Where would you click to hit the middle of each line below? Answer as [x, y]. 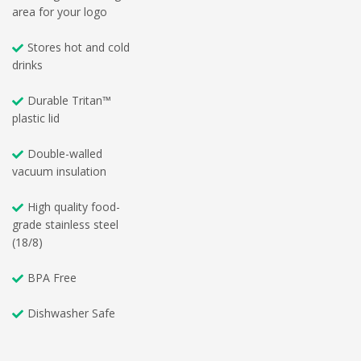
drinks [27, 65]
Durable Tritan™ [69, 101]
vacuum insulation [59, 172]
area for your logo [60, 12]
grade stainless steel [65, 225]
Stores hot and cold [79, 48]
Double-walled [65, 154]
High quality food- [74, 207]
